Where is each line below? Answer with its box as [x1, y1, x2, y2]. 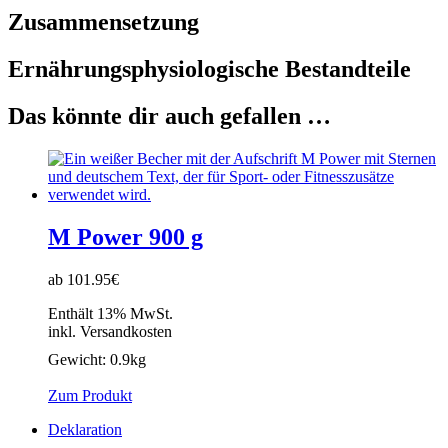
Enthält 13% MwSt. [48, 304, 173, 322]
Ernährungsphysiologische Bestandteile [8, 56, 411, 83]
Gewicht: [48, 350, 110, 368]
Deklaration [48, 420, 122, 438]
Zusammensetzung [8, 9, 199, 36]
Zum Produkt [48, 386, 132, 404]
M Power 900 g [48, 223, 203, 250]
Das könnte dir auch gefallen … [8, 103, 331, 130]
